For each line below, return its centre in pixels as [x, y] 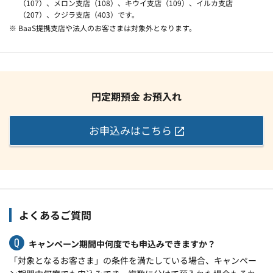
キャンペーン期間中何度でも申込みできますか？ [122, 243]
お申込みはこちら [130, 130]
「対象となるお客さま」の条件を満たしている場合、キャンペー [133, 260]
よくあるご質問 [55, 214]
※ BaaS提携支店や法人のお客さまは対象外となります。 [103, 27]
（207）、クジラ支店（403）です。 [79, 14]
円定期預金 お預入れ [136, 96]
